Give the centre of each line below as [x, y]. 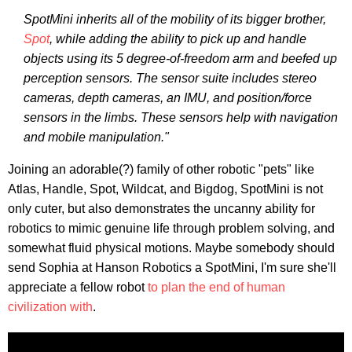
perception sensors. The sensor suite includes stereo [170, 78]
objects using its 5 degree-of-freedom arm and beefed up [180, 58]
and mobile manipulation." [96, 137]
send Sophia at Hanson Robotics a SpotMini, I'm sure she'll [172, 267]
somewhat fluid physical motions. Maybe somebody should [171, 247]
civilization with [50, 306]
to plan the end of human [216, 287]
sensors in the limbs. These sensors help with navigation [181, 117]
